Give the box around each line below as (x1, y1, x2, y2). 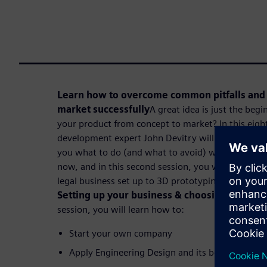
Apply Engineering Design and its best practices (69, 246, 266, 258)
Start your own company (69, 227, 172, 239)
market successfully (57, 103, 150, 115)
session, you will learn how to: (57, 203, 184, 215)
